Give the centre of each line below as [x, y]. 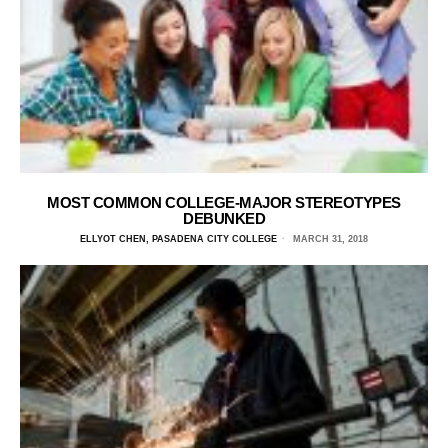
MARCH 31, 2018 [329, 238]
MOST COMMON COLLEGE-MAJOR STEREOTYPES [224, 202]
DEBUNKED [224, 218]
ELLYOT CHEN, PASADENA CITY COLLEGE [178, 238]
